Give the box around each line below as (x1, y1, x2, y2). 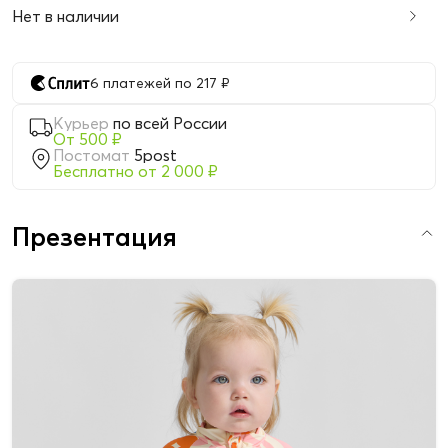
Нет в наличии (12, 6, 119, 27)
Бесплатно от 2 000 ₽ (53, 161, 218, 182)
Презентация (12, 221, 177, 254)
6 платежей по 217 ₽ (90, 74, 229, 93)
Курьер (53, 113, 109, 134)
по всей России (113, 113, 227, 134)
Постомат (53, 145, 130, 166)
